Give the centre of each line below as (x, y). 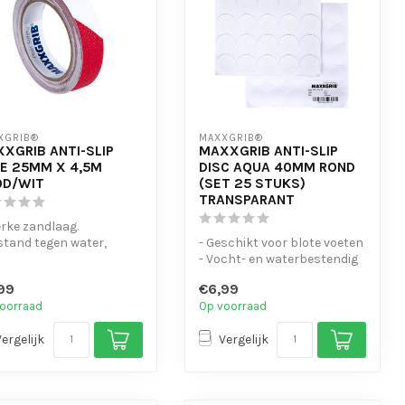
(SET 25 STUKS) (252, 184)
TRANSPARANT (246, 200)
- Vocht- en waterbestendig (278, 259)
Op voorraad (232, 306)
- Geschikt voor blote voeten (281, 243)
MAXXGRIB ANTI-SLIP (268, 151)
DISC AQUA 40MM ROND (277, 168)
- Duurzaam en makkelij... (270, 276)
